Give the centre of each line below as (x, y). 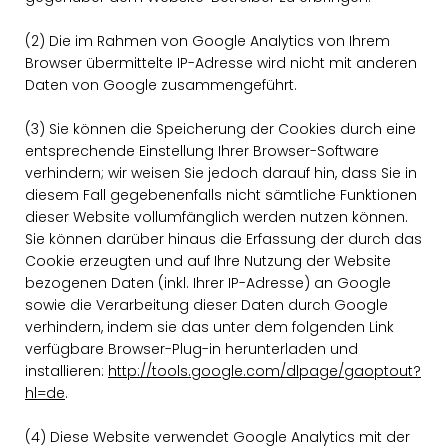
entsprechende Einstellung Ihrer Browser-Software (202, 151)
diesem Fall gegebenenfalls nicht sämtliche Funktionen (221, 195)
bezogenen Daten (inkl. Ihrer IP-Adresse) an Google (208, 283)
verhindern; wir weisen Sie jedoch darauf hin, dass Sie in (221, 173)
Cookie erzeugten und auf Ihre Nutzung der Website (208, 261)
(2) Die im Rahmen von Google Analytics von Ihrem (207, 41)
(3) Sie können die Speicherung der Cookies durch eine (220, 129)
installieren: (66, 371)
